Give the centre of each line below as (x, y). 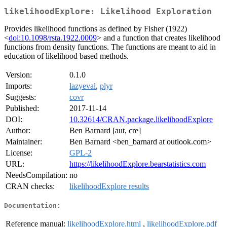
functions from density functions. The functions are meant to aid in (110, 47)
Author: (18, 131)
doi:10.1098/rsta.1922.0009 (53, 38)
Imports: (19, 86)
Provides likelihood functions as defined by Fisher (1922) (96, 29)
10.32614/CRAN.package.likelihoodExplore (141, 120)
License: (19, 153)
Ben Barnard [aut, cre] (105, 131)
